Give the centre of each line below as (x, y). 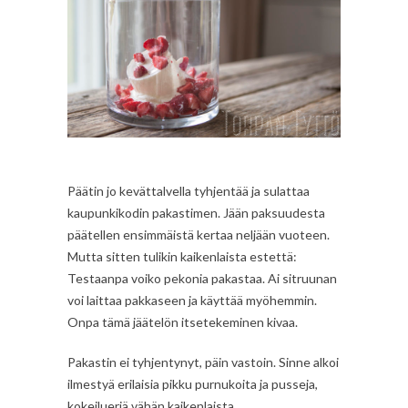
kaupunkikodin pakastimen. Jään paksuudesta (196, 212)
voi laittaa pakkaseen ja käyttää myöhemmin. (192, 300)
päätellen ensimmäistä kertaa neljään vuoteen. (199, 234)
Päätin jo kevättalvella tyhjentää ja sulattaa (189, 190)
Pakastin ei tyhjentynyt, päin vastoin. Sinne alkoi (203, 362)
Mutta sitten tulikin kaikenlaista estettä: (182, 256)
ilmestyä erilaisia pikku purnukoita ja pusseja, (193, 383)
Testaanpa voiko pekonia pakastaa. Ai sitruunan (202, 278)
